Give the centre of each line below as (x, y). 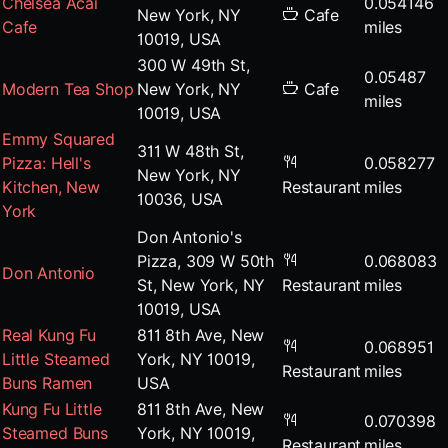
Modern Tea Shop (68, 89)
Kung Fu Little (52, 409)
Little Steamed (56, 359)
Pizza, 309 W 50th (206, 261)
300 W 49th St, (193, 65)
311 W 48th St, (190, 151)
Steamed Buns (55, 433)
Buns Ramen (47, 383)
